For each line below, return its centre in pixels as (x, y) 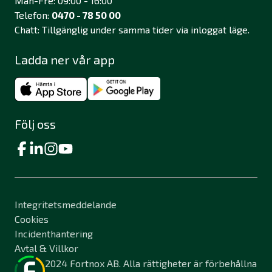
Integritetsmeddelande (66, 205)
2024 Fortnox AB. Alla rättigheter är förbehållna (151, 263)
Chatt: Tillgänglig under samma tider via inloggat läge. (132, 30)
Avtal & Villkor (46, 248)
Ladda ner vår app (65, 60)
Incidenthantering (54, 234)
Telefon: (33, 15)
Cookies (32, 219)
